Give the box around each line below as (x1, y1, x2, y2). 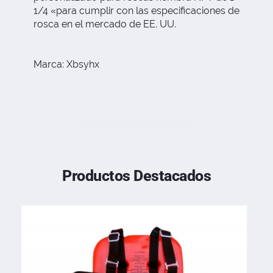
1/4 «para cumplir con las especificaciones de (34, 4, 239, 16)
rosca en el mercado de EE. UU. (34, 18, 176, 30)
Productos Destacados (62, 166, 211, 185)
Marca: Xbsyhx (34, 58, 99, 70)
